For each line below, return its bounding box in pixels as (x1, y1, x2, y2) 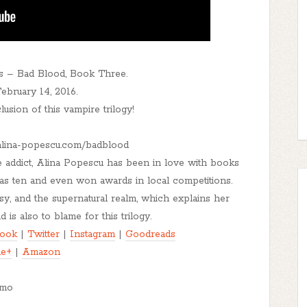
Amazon (22, 246, 60, 258)
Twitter (27, 228, 60, 241)
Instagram (70, 228, 115, 241)
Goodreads (125, 228, 175, 241)
